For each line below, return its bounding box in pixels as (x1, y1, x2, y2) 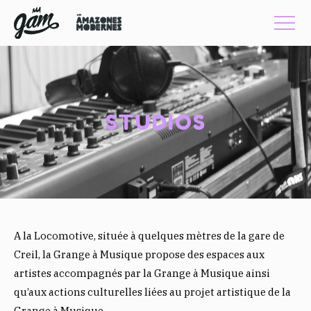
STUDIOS (105, 109, 206, 135)
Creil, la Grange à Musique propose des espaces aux (14, 247, 264, 261)
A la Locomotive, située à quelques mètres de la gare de (14, 228, 285, 242)
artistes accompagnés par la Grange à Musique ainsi (14, 266, 270, 280)
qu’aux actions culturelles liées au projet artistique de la (14, 285, 291, 299)
